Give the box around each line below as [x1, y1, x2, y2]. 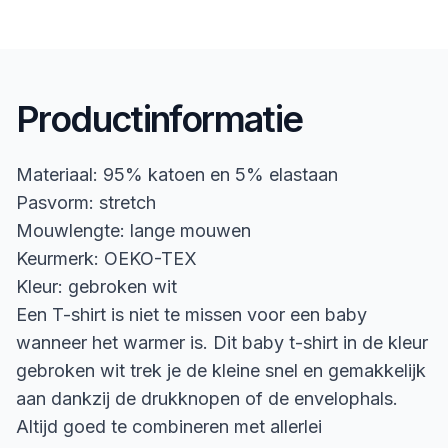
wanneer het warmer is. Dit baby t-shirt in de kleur [16, 332, 428, 353]
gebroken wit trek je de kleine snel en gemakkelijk [16, 360, 426, 381]
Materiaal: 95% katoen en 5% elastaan [16, 164, 338, 185]
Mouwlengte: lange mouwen [16, 220, 251, 241]
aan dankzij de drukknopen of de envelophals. [16, 388, 398, 409]
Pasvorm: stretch [16, 192, 156, 213]
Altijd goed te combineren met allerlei [16, 416, 322, 437]
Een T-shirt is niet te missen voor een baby [16, 304, 367, 325]
